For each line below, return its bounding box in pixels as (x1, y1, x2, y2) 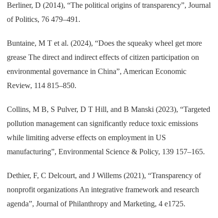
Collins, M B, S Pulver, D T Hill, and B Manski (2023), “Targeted (7, 105, 211, 113)
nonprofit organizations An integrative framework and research (7, 185, 200, 194)
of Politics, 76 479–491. (7, 15, 81, 23)
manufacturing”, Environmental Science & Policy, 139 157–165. (7, 147, 205, 156)
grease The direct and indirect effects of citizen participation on (7, 53, 200, 61)
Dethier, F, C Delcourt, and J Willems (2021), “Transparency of (7, 171, 201, 180)
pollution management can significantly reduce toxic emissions (7, 119, 199, 127)
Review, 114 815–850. (7, 81, 77, 90)
